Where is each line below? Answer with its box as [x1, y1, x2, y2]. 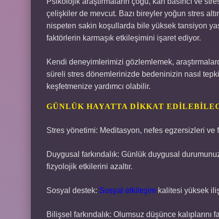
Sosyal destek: [46, 186, 99, 195]
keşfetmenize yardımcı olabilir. [46, 82, 151, 90]
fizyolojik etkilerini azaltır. [46, 162, 132, 171]
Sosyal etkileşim [99, 186, 156, 195]
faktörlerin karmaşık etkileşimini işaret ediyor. [46, 34, 201, 42]
